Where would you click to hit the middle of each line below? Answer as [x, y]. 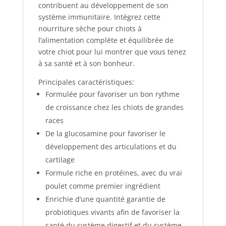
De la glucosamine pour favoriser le [105, 133]
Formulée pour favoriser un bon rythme [112, 94]
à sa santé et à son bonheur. [86, 63]
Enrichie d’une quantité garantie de [105, 199]
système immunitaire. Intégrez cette [99, 17]
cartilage [60, 160]
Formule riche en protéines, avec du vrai [114, 173]
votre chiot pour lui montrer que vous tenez [112, 52]
